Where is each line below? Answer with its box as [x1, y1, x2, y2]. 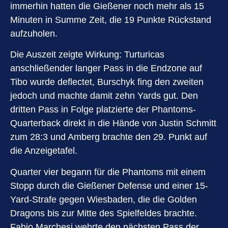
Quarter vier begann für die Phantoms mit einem [10, 166, 206, 177]
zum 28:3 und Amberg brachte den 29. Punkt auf [10, 132, 207, 142]
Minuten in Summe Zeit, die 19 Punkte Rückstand [10, 14, 211, 25]
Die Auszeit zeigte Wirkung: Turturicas [10, 49, 164, 60]
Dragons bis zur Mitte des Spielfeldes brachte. [10, 208, 197, 218]
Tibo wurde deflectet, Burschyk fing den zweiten [10, 77, 204, 88]
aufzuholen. [10, 28, 58, 39]
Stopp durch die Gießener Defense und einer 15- [10, 180, 208, 191]
